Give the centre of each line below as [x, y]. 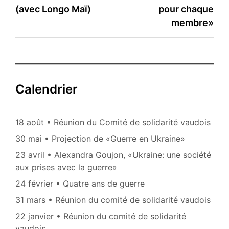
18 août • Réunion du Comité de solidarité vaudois [113, 122]
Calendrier [47, 89]
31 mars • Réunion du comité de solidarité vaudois [113, 200]
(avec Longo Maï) [53, 9]
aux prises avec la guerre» [66, 167]
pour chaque [186, 9]
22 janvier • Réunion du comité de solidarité [101, 216]
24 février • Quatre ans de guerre [80, 184]
